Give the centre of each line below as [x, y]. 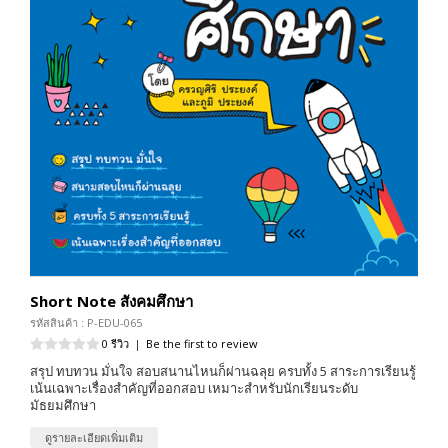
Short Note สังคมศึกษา [111, 301]
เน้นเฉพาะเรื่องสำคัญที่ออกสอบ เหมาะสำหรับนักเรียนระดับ [194, 388]
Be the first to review [202, 344]
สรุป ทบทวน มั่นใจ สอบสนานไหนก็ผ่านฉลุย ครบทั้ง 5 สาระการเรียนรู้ [223, 371]
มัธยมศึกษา [63, 405]
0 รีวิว [115, 344]
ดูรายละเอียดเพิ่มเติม [94, 438]
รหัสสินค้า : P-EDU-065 [86, 323]
